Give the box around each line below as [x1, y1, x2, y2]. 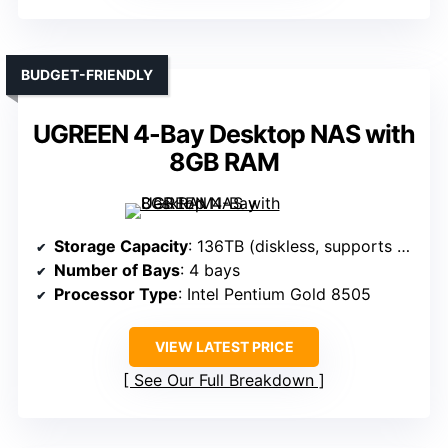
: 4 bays [180, 260, 240, 281]
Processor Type [54, 284, 178, 305]
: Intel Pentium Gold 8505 [178, 284, 371, 305]
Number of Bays [54, 260, 180, 281]
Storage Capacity [54, 236, 188, 257]
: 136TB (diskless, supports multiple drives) [188, 236, 397, 257]
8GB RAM [169, 147, 279, 178]
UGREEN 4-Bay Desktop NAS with [33, 119, 415, 150]
